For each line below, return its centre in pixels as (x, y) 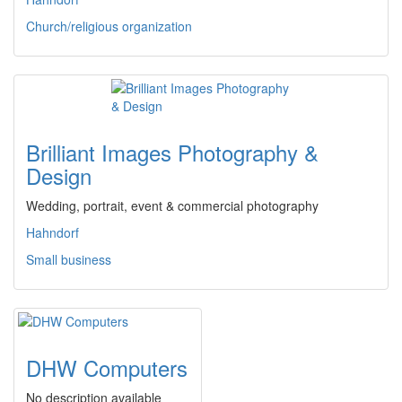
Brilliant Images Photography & (172, 153)
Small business (69, 260)
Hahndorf (52, 233)
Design (59, 176)
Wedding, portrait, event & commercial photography (172, 206)
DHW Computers (107, 368)
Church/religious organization (109, 26)
